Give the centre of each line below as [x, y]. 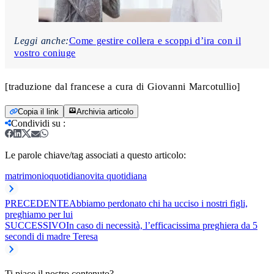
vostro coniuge [45, 53]
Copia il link [38, 111]
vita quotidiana [118, 176]
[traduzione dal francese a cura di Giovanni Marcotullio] [123, 86]
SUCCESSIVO [35, 225]
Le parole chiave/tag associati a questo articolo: [95, 155]
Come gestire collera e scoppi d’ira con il [155, 40]
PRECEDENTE [37, 203]
